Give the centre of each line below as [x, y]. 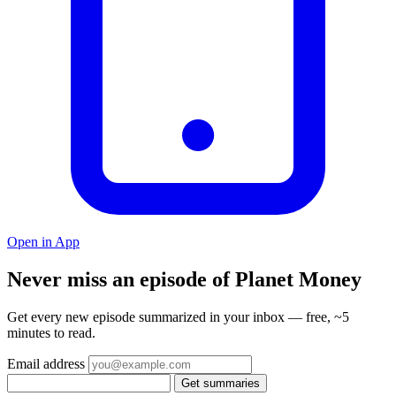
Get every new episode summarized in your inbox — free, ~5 [178, 316]
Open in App [43, 241]
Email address [46, 363]
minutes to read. [51, 332]
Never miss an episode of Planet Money [184, 279]
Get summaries [221, 383]
